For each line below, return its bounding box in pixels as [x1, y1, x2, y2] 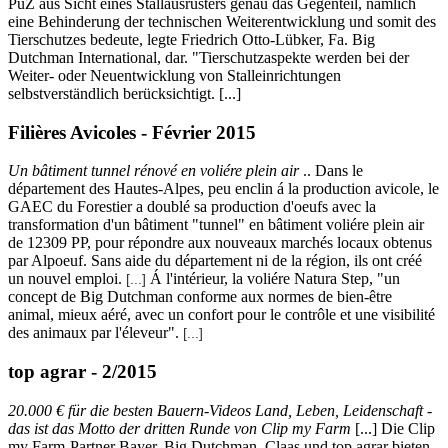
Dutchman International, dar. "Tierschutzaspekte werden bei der [8, 48, 409, 66]
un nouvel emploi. [8, 270, 126, 288]
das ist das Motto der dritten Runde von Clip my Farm [8, 419, 351, 437]
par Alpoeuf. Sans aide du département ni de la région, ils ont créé [8, 252, 422, 270]
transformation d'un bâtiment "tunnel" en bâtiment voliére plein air [8, 216, 424, 234]
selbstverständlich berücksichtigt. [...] [8, 84, 245, 102]
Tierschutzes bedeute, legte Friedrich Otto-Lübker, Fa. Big [8, 30, 375, 48]
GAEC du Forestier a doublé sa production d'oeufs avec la [8, 198, 376, 216]
